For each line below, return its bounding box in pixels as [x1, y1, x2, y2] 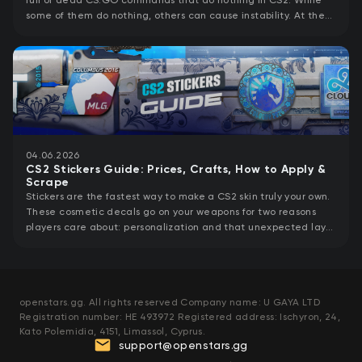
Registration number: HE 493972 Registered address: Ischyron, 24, [19, 311, 341, 323]
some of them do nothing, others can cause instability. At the [26, 10, 325, 22]
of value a [26, 237, 75, 249]
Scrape [26, 177, 69, 189]
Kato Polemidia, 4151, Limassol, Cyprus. [19, 326, 206, 338]
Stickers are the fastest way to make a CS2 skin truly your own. [26, 191, 330, 203]
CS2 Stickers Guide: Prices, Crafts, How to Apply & [26, 164, 326, 176]
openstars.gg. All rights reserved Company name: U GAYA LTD [19, 297, 320, 309]
